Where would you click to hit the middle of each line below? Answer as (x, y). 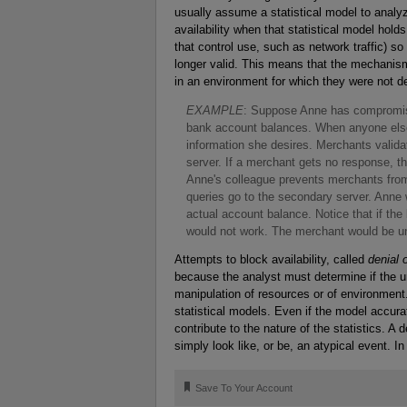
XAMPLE (218, 110)
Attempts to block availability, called (271, 260)
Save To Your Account (244, 388)
